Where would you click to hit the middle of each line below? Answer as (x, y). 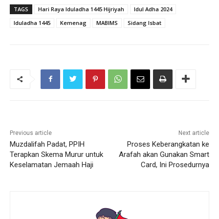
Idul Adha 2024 (153, 9)
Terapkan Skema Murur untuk (56, 154)
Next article (194, 133)
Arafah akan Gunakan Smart (164, 154)
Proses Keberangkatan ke (168, 144)
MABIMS (107, 22)
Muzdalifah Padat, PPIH (47, 144)
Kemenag (73, 22)
